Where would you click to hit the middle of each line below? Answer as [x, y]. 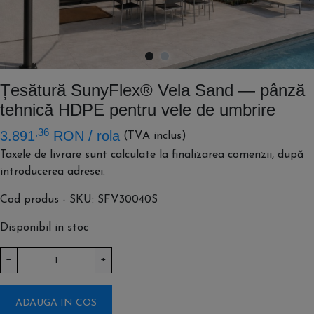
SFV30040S [128, 200]
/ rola [104, 136]
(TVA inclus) [155, 136]
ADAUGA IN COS [56, 303]
